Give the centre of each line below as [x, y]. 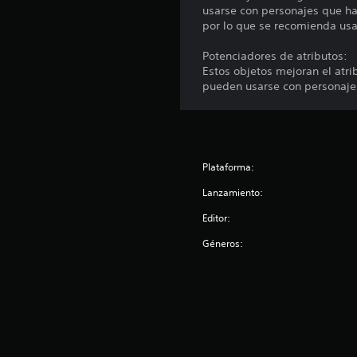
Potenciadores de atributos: [275, 56]
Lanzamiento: [233, 192]
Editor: [217, 218]
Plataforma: [229, 167]
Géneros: [223, 243]
